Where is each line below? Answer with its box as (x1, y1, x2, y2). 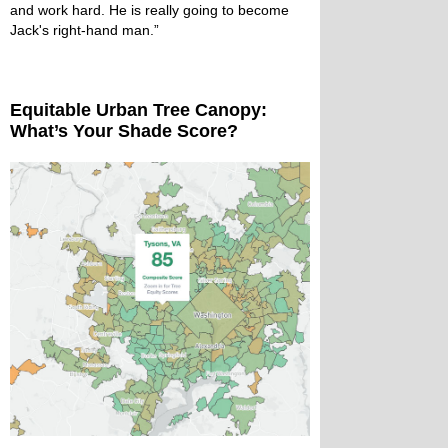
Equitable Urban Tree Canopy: (10, 99, 267, 120)
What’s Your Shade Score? (10, 120, 238, 141)
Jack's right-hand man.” (10, 21, 159, 38)
